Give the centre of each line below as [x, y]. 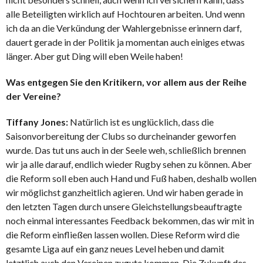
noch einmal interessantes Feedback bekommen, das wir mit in [130, 221]
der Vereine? [33, 96]
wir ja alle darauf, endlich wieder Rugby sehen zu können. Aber [129, 164]
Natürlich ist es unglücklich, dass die [141, 122]
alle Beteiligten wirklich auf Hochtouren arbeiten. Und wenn [125, 14]
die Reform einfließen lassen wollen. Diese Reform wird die [123, 235]
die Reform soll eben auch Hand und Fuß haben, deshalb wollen [131, 178]
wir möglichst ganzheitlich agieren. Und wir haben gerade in [124, 193]
